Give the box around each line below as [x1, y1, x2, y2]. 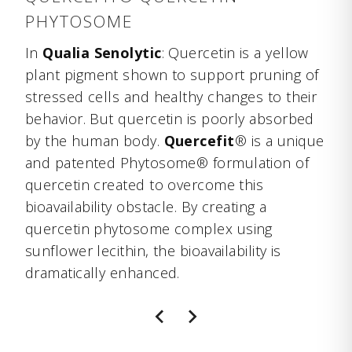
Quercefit [163, 131, 235, 151]
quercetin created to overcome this [25, 175, 264, 195]
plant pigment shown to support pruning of [25, 65, 319, 85]
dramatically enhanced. [25, 263, 180, 283]
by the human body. [25, 131, 164, 151]
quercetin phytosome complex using [25, 219, 273, 239]
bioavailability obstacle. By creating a [25, 197, 267, 217]
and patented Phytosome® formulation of [25, 153, 310, 173]
